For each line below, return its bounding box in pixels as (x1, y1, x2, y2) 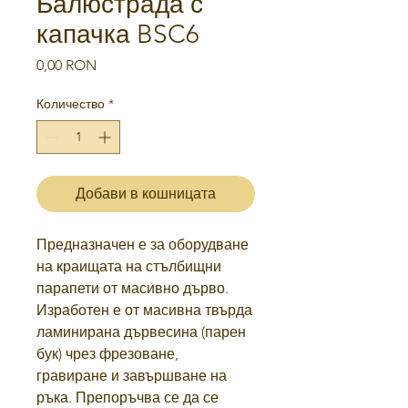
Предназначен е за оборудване (36, 236, 249, 254)
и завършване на (111, 367, 227, 385)
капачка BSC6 (36, 19, 199, 50)
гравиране (36, 367, 107, 385)
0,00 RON (36, 56, 97, 75)
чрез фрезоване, (66, 345, 178, 363)
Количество (36, 96, 105, 113)
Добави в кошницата (76, 185, 216, 203)
